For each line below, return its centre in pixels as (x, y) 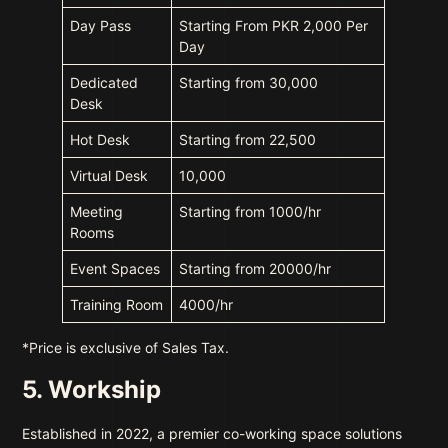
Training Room (117, 305)
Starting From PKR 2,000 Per (274, 26)
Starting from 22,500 (248, 140)
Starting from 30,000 (249, 83)
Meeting (97, 212)
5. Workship (95, 390)
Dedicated (104, 83)
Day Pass (101, 26)
